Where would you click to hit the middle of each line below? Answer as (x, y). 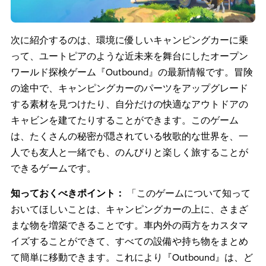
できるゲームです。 (53, 167)
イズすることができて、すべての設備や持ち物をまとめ (129, 240)
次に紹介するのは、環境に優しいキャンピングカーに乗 (129, 39)
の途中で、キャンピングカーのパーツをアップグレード (129, 87)
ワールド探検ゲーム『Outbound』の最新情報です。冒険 (132, 71)
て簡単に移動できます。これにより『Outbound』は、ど (132, 256)
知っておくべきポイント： (69, 192)
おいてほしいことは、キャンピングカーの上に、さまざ (129, 208)
